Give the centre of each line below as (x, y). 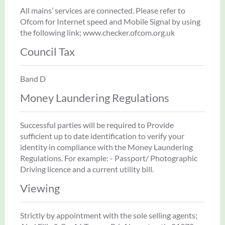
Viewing (40, 188)
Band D (33, 78)
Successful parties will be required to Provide (97, 125)
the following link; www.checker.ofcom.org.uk (97, 32)
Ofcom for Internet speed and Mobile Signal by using (110, 21)
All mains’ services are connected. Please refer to (103, 10)
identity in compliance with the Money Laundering (106, 147)
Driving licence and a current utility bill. (87, 169)
